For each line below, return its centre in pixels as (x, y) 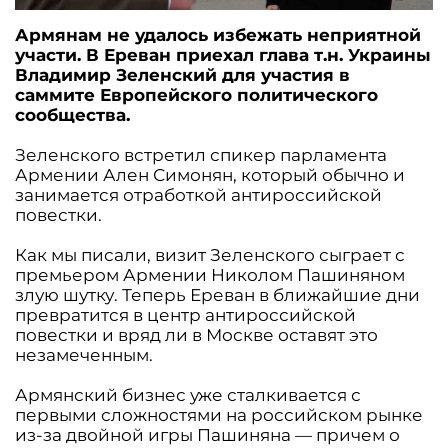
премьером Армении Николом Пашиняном (210, 274)
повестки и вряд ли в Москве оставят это (196, 334)
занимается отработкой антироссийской (198, 194)
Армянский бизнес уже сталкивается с (188, 394)
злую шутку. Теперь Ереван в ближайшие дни (217, 294)
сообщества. (72, 114)
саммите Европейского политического (196, 94)
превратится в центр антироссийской (185, 314)
